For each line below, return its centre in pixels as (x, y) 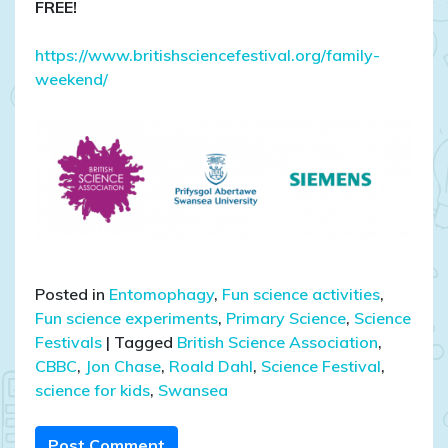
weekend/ (71, 79)
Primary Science (286, 317)
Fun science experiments (126, 317)
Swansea (193, 389)
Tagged (145, 341)
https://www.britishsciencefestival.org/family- (207, 55)
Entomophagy (161, 293)
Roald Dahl (211, 365)
